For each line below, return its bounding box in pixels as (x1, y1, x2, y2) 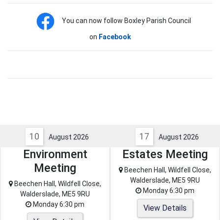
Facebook (98, 32, 131, 41)
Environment (23, 147, 87, 161)
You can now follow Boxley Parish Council (62, 17, 191, 25)
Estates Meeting (122, 147, 208, 161)
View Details (143, 203, 187, 213)
